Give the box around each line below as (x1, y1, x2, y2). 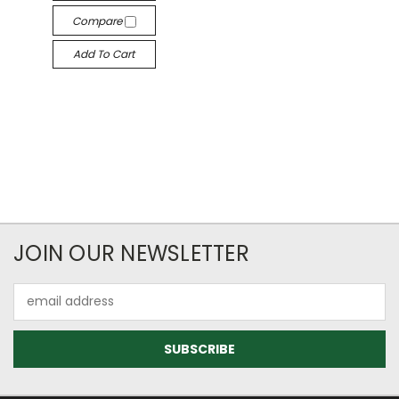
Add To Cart (73, 45, 135, 61)
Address (13, 301, 62, 320)
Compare (71, 12, 125, 28)
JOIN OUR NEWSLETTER (13, 238, 249, 268)
